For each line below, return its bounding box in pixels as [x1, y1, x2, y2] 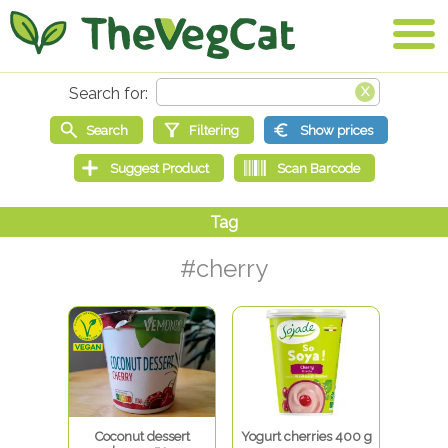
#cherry [180, 254, 268, 284]
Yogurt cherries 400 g [240, 429, 372, 445]
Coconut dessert [94, 429, 190, 445]
